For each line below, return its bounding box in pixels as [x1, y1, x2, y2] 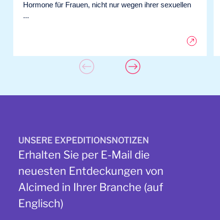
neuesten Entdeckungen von [18, 165, 164, 177]
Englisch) [18, 197, 64, 210]
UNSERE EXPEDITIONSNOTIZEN [18, 136, 149, 145]
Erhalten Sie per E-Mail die [18, 148, 150, 161]
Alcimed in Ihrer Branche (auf [18, 181, 164, 193]
